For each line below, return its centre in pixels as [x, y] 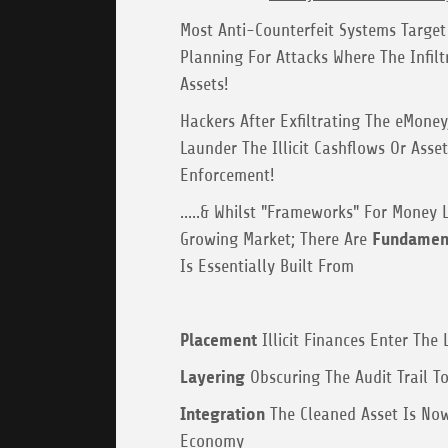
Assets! [204, 84]
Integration [222, 414]
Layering [212, 377]
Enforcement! [227, 175]
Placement [218, 340]
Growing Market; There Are [276, 239]
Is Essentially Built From [267, 266]
